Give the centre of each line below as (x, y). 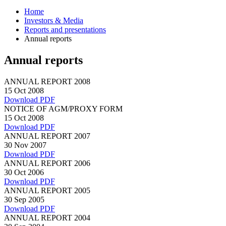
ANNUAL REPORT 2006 (47, 163)
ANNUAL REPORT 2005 (47, 190)
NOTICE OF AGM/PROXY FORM (63, 108)
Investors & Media (54, 20)
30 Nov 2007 (25, 145)
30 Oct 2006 (24, 172)
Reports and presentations (65, 29)
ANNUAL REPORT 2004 (47, 217)
